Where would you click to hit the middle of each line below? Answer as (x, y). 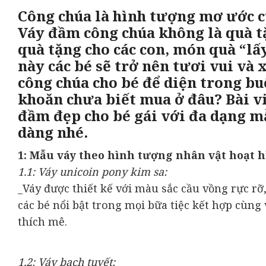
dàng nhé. (53, 132)
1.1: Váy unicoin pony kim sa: (92, 171)
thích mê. (42, 221)
